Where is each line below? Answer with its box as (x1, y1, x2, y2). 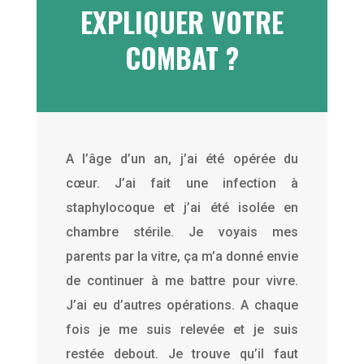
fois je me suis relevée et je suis (65, 321, 299, 337)
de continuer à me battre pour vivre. (65, 272, 299, 288)
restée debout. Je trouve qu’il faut (65, 345, 299, 362)
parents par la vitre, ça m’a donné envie (65, 248, 299, 264)
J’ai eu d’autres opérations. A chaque (65, 297, 299, 313)
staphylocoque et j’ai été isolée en (65, 199, 299, 215)
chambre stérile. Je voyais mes (65, 223, 299, 240)
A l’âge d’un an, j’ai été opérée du (65, 150, 299, 167)
